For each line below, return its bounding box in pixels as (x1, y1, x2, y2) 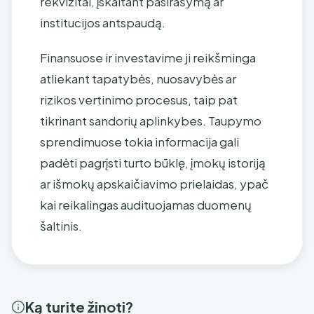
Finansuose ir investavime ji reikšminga (40, 50, 256, 65)
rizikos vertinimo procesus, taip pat (40, 92, 238, 107)
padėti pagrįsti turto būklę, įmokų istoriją (40, 155, 266, 170)
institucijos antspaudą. (40, 15, 165, 30)
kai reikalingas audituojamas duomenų (40, 197, 252, 212)
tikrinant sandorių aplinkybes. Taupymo (40, 113, 261, 128)
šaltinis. (40, 218, 82, 233)
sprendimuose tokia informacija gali (40, 134, 239, 149)
